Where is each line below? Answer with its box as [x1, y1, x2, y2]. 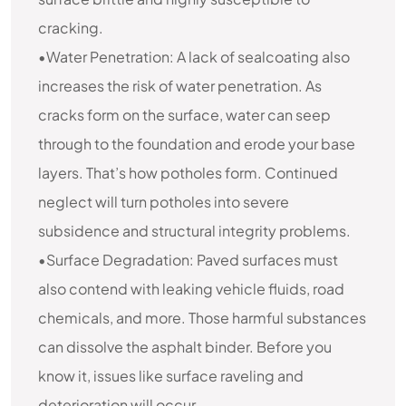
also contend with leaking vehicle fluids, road [38, 279, 344, 298]
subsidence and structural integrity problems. [38, 221, 351, 240]
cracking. [38, 18, 103, 37]
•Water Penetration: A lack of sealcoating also [38, 47, 350, 66]
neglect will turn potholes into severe [38, 192, 289, 211]
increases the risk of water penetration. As [38, 76, 322, 95]
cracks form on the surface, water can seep [38, 105, 331, 124]
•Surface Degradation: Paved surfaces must [38, 250, 338, 269]
